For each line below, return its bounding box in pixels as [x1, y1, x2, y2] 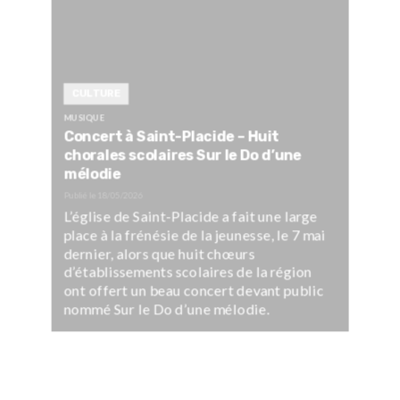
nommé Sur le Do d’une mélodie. [63, 300, 270, 318]
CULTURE [71, 87, 121, 100]
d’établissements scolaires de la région [63, 262, 312, 280]
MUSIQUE [63, 112, 104, 123]
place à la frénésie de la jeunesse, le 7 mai [63, 226, 326, 244]
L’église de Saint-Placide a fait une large [63, 207, 318, 225]
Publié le [63, 189, 97, 201]
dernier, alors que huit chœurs [63, 244, 255, 262]
